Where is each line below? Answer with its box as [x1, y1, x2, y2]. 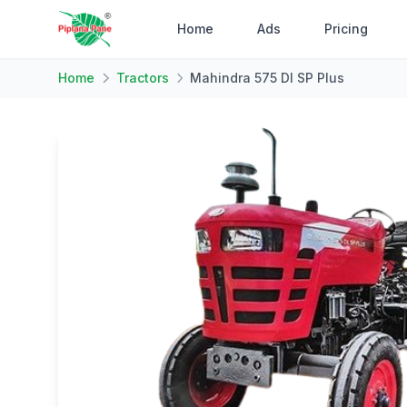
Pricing [324, 21, 369, 36]
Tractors [115, 70, 169, 85]
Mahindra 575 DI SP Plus [190, 70, 344, 85]
